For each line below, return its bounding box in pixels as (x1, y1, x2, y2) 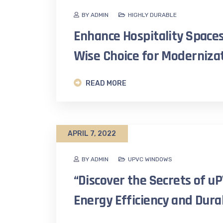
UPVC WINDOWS (127, 156, 172, 163)
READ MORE (84, 79, 126, 88)
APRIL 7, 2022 (67, 129, 116, 138)
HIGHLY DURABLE (127, 11, 177, 19)
